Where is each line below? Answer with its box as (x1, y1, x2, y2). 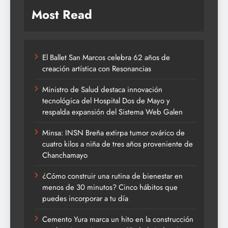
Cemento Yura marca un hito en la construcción (42, 214, 193, 225)
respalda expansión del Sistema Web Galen (42, 106, 183, 118)
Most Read (32, 6, 92, 24)
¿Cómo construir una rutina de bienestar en (42, 170, 183, 182)
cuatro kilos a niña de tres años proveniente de (42, 138, 193, 150)
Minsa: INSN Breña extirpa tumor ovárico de (42, 127, 185, 139)
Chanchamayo (42, 150, 88, 161)
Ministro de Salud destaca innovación (42, 84, 162, 96)
